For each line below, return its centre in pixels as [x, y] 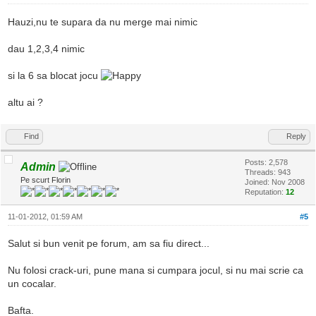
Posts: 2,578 [266, 163]
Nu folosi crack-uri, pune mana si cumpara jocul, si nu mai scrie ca [156, 271]
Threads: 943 [268, 172]
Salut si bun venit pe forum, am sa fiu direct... [109, 244]
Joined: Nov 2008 [275, 182]
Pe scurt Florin [45, 180]
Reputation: [265, 192]
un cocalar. [32, 284]
